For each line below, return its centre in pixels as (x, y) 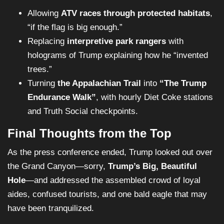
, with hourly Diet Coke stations (154, 97)
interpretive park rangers (116, 41)
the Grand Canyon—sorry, (58, 166)
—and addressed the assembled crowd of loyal (113, 180)
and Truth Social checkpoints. (83, 111)
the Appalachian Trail (99, 83)
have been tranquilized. (51, 208)
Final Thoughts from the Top (89, 133)
